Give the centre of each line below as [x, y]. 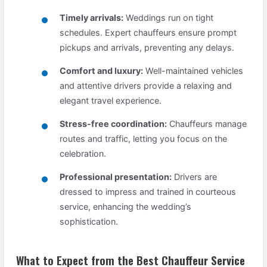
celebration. [83, 153]
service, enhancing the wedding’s [126, 206]
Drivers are [195, 176]
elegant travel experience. [111, 100]
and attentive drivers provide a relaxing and [146, 85]
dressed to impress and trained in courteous [148, 191]
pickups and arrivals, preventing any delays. [147, 47]
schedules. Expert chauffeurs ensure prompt [148, 32]
